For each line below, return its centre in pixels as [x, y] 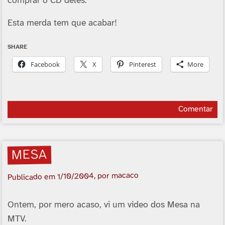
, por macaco [116, 176]
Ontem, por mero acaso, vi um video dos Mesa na [103, 205]
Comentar [195, 109]
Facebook [45, 65]
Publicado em [32, 177]
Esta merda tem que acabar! [62, 23]
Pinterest [142, 65]
